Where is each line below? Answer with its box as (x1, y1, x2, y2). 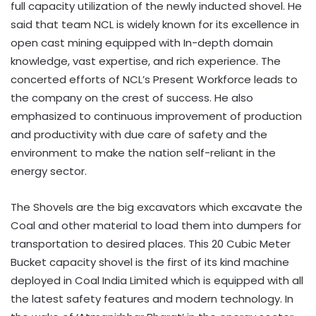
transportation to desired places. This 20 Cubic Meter (11, 236, 291, 251)
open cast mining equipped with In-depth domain (11, 35, 273, 50)
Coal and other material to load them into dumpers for (11, 217, 301, 233)
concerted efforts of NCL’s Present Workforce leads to (11, 71, 298, 87)
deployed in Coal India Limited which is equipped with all (11, 272, 303, 288)
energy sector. (11, 163, 87, 178)
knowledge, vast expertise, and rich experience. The (11, 53, 281, 68)
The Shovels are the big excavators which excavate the (11, 199, 303, 214)
